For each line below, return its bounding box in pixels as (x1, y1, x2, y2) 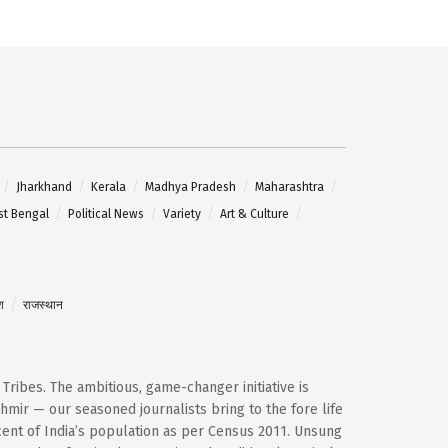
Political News (68, 206, 144, 221)
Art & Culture (220, 206, 289, 221)
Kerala (91, 179, 126, 194)
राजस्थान (23, 297, 63, 312)
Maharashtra (255, 179, 324, 194)
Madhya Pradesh (145, 179, 236, 194)
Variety (163, 206, 201, 221)
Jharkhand (16, 179, 72, 194)
